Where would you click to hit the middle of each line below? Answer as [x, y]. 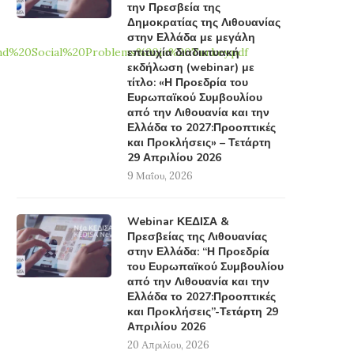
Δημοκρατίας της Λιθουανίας [204, 23]
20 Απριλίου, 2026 [168, 345]
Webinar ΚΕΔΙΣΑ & [178, 222]
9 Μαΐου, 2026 [160, 176]
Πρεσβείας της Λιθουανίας [197, 237]
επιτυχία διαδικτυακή [183, 53]
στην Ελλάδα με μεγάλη [191, 38]
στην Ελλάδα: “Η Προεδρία [198, 252]
